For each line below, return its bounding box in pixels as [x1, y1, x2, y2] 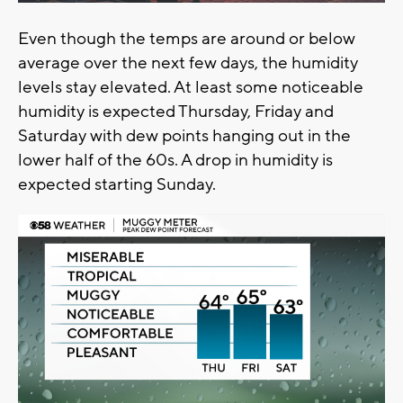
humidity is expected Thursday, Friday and [18, 100, 334, 122]
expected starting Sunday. [18, 173, 219, 195]
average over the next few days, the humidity [18, 51, 358, 74]
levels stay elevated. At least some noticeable [18, 76, 363, 98]
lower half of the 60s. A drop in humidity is [18, 148, 333, 171]
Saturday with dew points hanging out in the [18, 124, 351, 147]
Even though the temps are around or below [18, 27, 355, 49]
